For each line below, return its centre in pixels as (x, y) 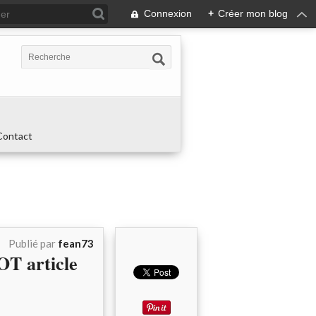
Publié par (33, 243)
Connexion (168, 13)
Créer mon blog (253, 13)
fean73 (76, 243)
